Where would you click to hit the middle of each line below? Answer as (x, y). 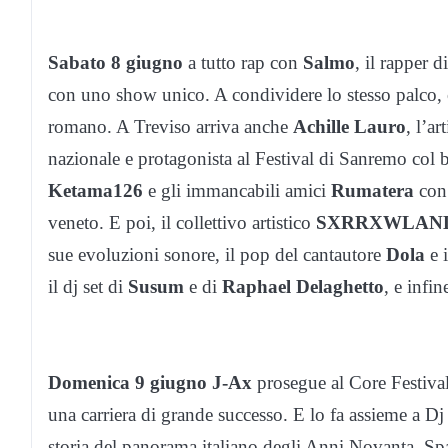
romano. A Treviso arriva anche (170, 126)
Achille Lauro (349, 126)
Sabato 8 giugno (115, 62)
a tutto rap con (243, 62)
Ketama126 (95, 190)
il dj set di (88, 286)
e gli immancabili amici (237, 190)
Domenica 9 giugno (127, 382)
